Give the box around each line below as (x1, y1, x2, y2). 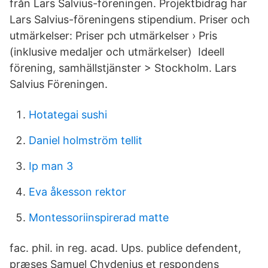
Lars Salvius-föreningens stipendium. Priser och (10, 13, 250, 26)
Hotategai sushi (29, 108, 107, 121)
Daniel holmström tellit (29, 134, 142, 147)
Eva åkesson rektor (29, 185, 126, 198)
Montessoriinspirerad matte (29, 211, 169, 224)
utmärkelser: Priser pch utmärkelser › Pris (10, 29, 217, 42)
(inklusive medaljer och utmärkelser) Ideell (10, 45, 224, 58)
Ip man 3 (29, 160, 73, 172)
